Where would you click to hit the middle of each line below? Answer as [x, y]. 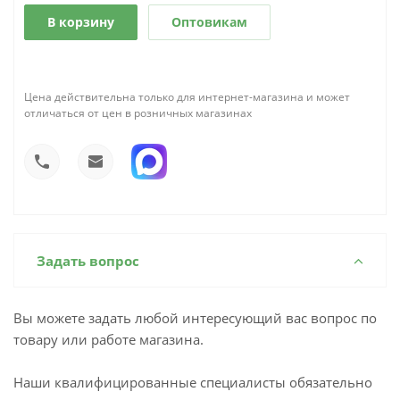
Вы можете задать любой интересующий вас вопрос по [195, 318]
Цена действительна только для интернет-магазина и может [187, 97]
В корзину [81, 22]
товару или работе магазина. [108, 339]
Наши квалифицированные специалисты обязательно [193, 382]
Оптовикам [209, 22]
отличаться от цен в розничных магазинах [138, 113]
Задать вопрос [88, 261]
